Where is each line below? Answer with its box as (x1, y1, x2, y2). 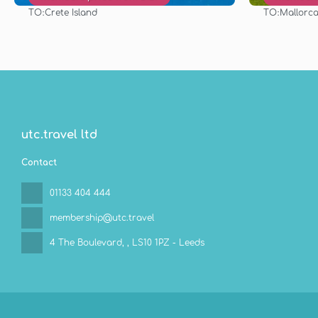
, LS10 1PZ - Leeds (127, 238, 204, 248)
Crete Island (45, 8, 97, 18)
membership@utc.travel (50, 213, 154, 223)
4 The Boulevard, (50, 238, 127, 248)
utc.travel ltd (21, 128, 97, 141)
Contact (21, 158, 57, 168)
